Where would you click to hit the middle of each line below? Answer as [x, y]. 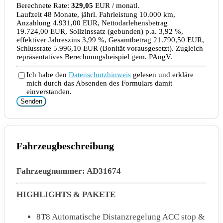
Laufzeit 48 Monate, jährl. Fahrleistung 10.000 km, [96, 15]
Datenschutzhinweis [100, 75]
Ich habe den [48, 75]
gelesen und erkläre [162, 75]
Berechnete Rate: [44, 6]
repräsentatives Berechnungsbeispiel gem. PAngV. [94, 57]
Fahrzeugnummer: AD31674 [69, 171]
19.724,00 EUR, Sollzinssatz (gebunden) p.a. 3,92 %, [100, 32]
